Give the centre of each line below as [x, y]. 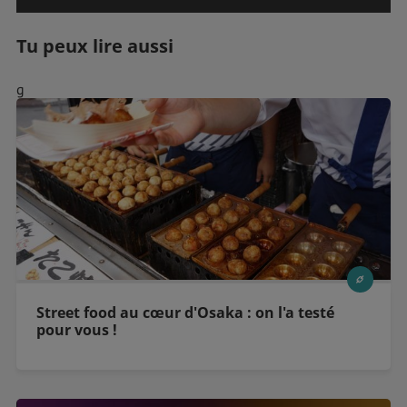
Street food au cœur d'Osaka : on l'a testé [186, 312]
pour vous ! [77, 329]
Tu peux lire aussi [95, 46]
